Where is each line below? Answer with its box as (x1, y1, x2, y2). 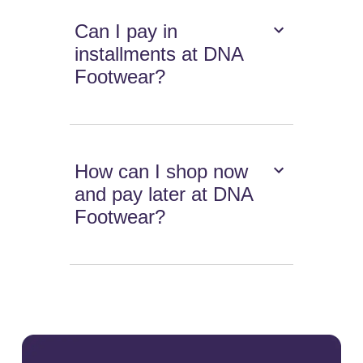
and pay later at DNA (75, 183, 254, 206)
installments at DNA (75, 43, 245, 66)
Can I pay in (75, 20, 178, 43)
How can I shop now (75, 160, 249, 183)
